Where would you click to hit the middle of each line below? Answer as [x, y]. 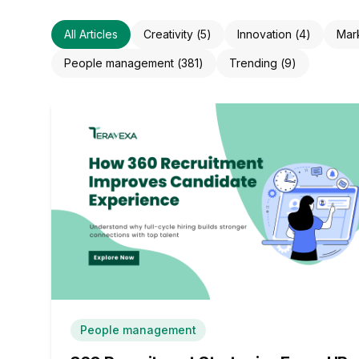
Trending [253, 63]
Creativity [168, 34]
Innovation [264, 34]
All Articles [91, 34]
